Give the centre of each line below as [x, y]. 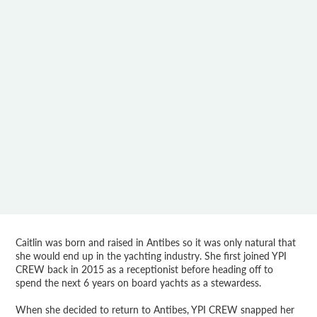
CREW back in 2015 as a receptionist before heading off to [145, 270]
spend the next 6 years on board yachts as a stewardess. [139, 283]
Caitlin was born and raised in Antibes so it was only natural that [156, 243]
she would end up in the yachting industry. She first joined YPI [151, 256]
